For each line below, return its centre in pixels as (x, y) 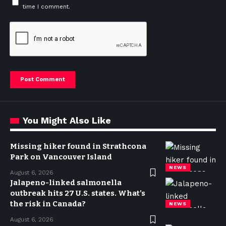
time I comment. (46, 7)
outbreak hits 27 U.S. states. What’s (78, 193)
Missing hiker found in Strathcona (78, 146)
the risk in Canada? (48, 204)
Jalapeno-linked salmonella (66, 183)
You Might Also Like (67, 120)
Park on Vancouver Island (61, 157)
